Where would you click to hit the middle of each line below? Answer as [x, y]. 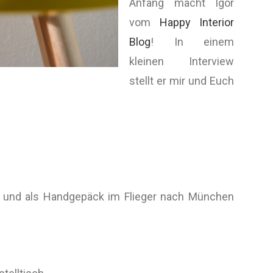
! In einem [192, 42]
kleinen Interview [182, 61]
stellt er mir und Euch [182, 81]
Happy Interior [197, 22]
